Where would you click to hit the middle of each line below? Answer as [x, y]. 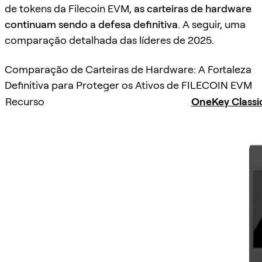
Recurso [25, 101]
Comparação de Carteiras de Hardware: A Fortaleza [128, 69]
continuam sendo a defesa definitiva [91, 25]
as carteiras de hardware [193, 9]
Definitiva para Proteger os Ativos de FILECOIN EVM [128, 85]
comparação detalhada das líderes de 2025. [109, 40]
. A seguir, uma [212, 25]
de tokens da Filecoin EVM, [69, 9]
